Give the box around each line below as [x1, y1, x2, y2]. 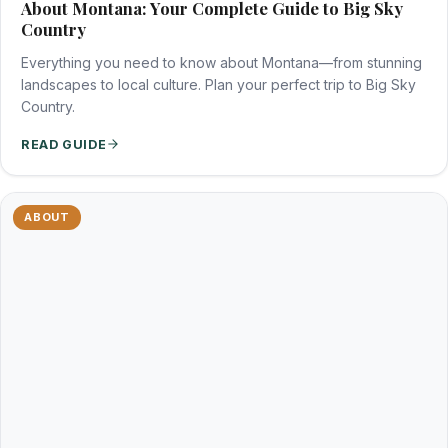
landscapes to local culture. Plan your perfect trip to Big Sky [21, 75, 416, 93]
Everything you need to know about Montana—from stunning [21, 53, 422, 71]
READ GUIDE [21, 136, 107, 152]
